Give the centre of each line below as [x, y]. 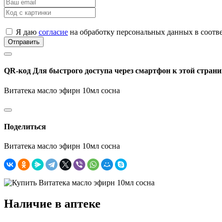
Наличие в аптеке [52, 204]
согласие [53, 32]
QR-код [18, 71]
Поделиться [25, 126]
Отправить [24, 42]
